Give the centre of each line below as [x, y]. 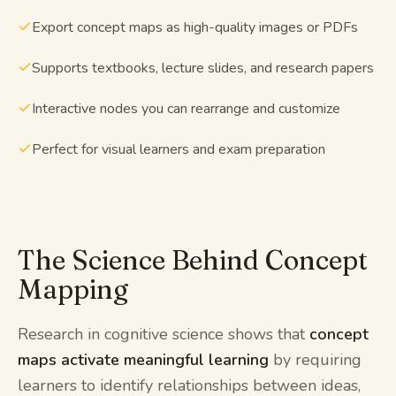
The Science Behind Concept [193, 260]
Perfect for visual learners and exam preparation [179, 149]
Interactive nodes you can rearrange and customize [186, 108]
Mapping [73, 289]
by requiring [315, 359]
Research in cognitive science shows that [164, 334]
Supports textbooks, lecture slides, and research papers [203, 68]
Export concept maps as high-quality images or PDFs [195, 27]
